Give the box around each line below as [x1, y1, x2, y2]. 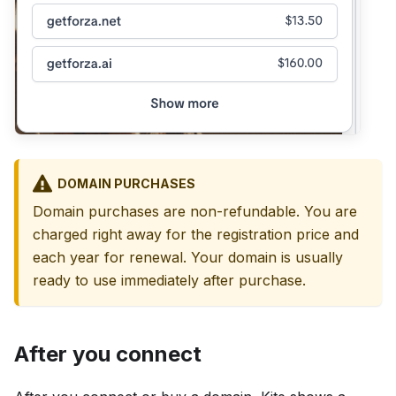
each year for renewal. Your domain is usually [33, 248, 343, 267]
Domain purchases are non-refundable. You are [33, 202, 357, 221]
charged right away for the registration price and [33, 225, 359, 244]
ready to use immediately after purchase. [33, 271, 306, 290]
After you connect [14, 341, 202, 368]
